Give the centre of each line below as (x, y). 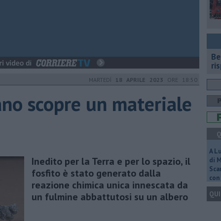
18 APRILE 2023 (139, 80)
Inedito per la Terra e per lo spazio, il (111, 161)
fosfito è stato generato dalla (96, 173)
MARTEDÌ (102, 80)
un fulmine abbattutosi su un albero (110, 197)
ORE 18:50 (180, 80)
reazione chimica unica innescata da (110, 185)
